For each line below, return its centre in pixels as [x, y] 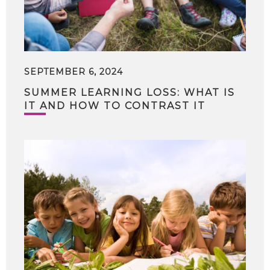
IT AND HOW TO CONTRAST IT [115, 106]
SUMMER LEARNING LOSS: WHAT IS [130, 93]
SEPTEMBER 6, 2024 [74, 72]
